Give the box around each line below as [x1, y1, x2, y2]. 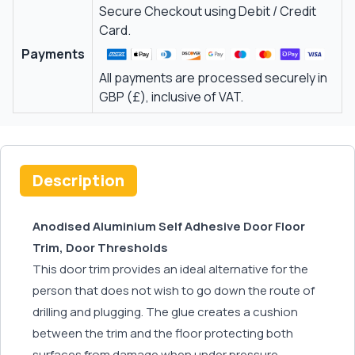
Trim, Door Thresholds [32, 239, 168, 256]
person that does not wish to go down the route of [32, 281, 315, 299]
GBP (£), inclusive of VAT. [99, 87, 243, 105]
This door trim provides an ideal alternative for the [32, 260, 308, 277]
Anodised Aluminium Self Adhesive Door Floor [32, 217, 305, 235]
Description [32, 169, 124, 191]
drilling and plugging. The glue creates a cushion [32, 303, 298, 320]
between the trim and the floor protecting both [32, 324, 293, 342]
